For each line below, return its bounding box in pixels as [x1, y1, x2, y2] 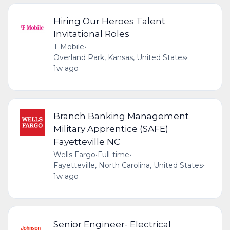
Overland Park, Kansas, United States [53, 53, 186, 63]
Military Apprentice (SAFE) [53, 123, 168, 135]
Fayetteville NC [53, 136, 120, 147]
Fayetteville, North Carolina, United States [53, 161, 203, 170]
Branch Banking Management [53, 110, 189, 122]
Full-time [97, 150, 129, 160]
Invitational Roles [53, 28, 129, 40]
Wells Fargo [53, 150, 95, 160]
